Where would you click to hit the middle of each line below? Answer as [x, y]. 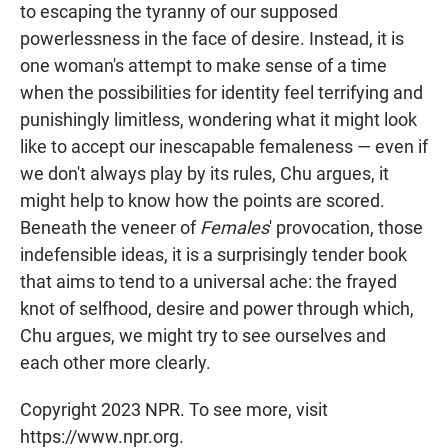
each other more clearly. [115, 362]
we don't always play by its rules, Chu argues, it [204, 173]
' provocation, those [346, 227]
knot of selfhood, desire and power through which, [217, 308]
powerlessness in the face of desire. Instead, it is [212, 38]
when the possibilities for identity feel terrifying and [221, 92]
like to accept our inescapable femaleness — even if [224, 146]
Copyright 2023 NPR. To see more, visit [174, 409]
